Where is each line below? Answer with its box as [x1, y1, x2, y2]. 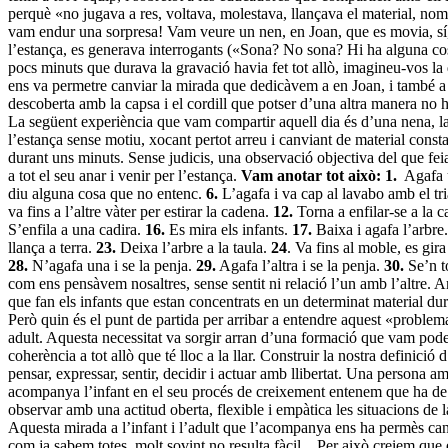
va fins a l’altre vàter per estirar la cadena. [8, 202, 273, 220]
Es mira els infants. [165, 220, 292, 238]
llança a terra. [8, 238, 96, 256]
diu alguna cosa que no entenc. [8, 184, 206, 202]
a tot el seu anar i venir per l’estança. [8, 166, 241, 184]
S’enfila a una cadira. [8, 220, 145, 238]
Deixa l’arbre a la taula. [116, 238, 271, 256]
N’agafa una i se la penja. [28, 256, 196, 274]
